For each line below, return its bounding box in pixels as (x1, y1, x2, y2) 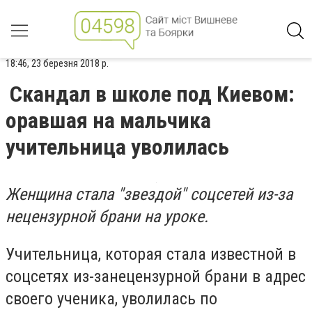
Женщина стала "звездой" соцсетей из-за (6, 185, 292, 204)
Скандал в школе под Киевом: (10, 81, 295, 107)
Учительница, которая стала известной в (6, 244, 296, 264)
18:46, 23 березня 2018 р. (6, 57, 109, 70)
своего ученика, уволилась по (6, 288, 217, 309)
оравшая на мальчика (6, 107, 211, 134)
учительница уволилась (6, 134, 229, 160)
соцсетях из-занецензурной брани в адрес (6, 266, 306, 286)
